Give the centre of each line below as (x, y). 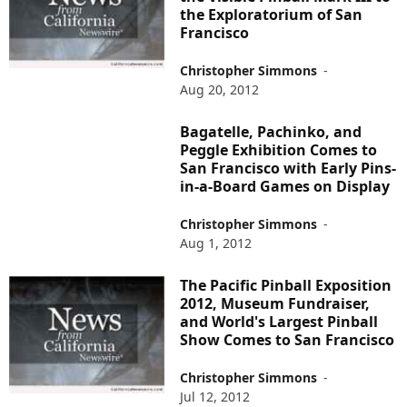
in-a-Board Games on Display (285, 187)
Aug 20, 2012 (220, 90)
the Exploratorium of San (272, 15)
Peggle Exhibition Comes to (279, 150)
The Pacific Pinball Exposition (286, 286)
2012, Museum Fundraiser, (275, 304)
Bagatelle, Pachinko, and (271, 132)
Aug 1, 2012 (216, 243)
